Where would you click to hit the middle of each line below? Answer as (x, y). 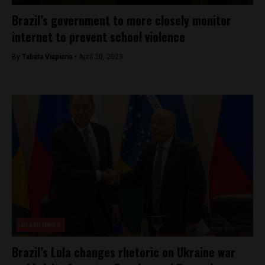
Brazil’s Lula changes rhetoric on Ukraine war (124, 252)
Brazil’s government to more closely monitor (122, 20)
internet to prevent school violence (98, 37)
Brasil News (41, 225)
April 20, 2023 (101, 57)
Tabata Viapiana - (50, 57)
